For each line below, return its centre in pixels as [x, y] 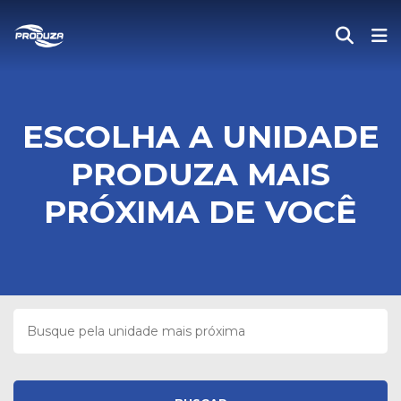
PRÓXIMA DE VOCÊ [200, 212]
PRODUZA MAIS [200, 174]
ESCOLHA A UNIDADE [200, 137]
